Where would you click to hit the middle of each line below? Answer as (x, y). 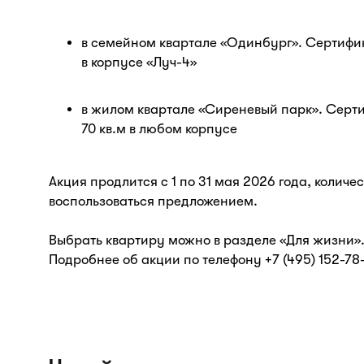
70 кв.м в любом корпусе (159, 129)
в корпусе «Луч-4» (139, 62)
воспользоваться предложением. (153, 201)
